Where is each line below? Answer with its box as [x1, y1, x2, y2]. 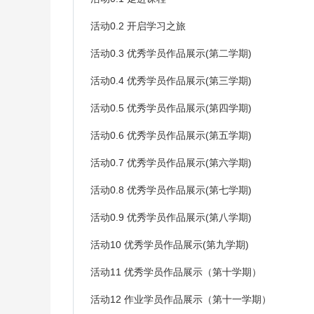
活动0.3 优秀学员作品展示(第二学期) [90, 48, 252, 60]
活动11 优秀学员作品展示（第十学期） [90, 266, 261, 278]
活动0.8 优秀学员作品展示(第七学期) [90, 184, 252, 196]
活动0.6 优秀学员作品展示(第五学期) [90, 130, 252, 142]
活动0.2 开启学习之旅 [90, 20, 186, 32]
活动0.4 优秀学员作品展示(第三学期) [90, 75, 252, 87]
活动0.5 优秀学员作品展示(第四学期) [90, 102, 252, 114]
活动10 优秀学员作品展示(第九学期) [90, 239, 249, 251]
